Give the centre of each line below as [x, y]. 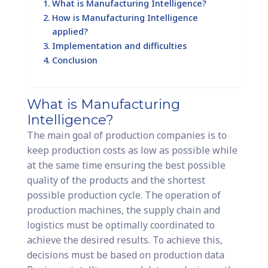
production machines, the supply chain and [123, 210]
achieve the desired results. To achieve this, [124, 240]
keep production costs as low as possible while [132, 150]
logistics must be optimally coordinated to [121, 225]
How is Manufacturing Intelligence [125, 18]
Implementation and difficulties [119, 46]
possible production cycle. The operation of [124, 195]
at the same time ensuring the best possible [126, 165]
